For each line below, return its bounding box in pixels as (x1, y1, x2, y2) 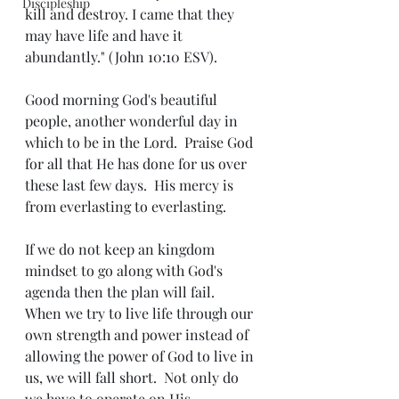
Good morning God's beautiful (25, 90, 221, 109)
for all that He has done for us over (25, 154, 250, 173)
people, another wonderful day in (25, 111, 241, 130)
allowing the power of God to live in (25, 346, 257, 365)
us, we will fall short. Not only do (25, 368, 242, 387)
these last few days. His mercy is (25, 175, 237, 194)
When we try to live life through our (25, 304, 256, 322)
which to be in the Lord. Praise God (25, 133, 256, 151)
